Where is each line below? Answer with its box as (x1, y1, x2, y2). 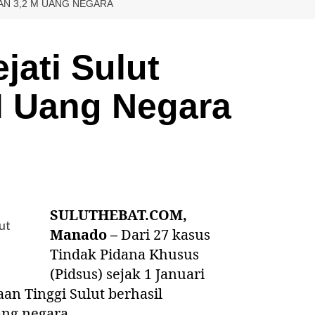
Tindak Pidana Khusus (50, 244, 200, 264)
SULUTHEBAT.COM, (50, 205, 188, 224)
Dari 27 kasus (117, 224, 211, 244)
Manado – (50, 224, 118, 244)
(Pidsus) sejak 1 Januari (50, 264, 205, 283)
